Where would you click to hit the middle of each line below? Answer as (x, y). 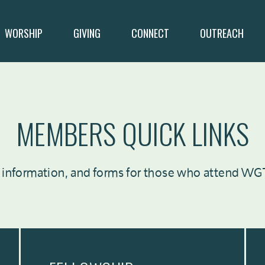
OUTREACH (222, 33)
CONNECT (150, 33)
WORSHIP (24, 33)
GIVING (87, 33)
